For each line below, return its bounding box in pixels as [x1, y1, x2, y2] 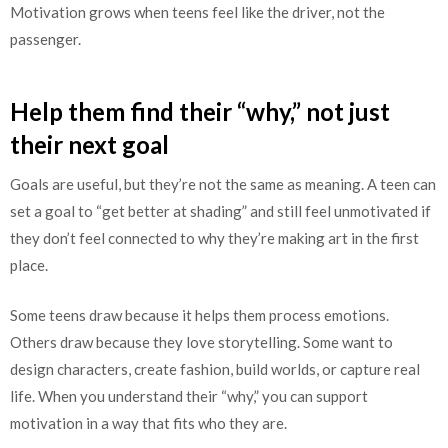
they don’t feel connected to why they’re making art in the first [10, 229, 419, 248]
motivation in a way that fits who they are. [10, 413, 287, 432]
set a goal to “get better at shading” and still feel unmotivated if [10, 202, 431, 221]
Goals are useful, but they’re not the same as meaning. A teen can [10, 175, 436, 194]
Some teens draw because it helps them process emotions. [10, 305, 389, 324]
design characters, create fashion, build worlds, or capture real [10, 359, 420, 378]
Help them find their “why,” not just [10, 97, 390, 127]
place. [10, 256, 48, 275]
